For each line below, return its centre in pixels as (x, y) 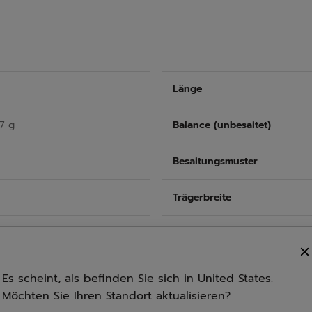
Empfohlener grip (214, 270)
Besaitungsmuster (215, 161)
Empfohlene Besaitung (226, 233)
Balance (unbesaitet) (222, 125)
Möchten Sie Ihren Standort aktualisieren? (116, 296)
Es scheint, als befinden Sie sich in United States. (138, 278)
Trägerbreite (202, 197)
